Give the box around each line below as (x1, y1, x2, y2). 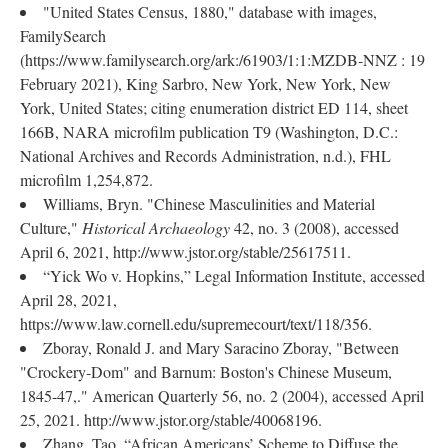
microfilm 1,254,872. (20, 169, 158, 190)
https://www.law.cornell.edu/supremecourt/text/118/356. (20, 313, 372, 334)
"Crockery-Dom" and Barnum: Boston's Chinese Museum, (20, 361, 392, 382)
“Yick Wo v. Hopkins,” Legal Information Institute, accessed (43, 265, 425, 286)
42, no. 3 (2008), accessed (230, 217, 399, 238)
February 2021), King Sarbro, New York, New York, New (20, 73, 391, 94)
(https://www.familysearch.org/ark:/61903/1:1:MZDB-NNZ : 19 (20, 49, 425, 70)
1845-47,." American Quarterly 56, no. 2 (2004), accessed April (20, 385, 424, 406)
